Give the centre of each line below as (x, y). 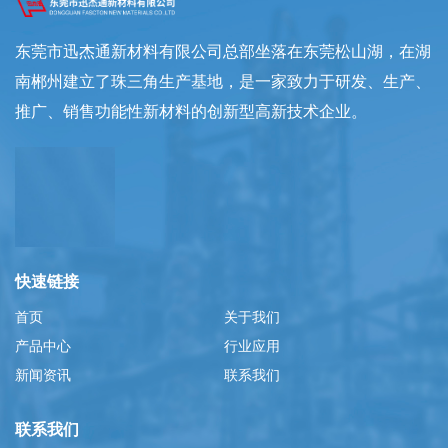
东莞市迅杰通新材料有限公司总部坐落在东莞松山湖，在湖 (223, 51)
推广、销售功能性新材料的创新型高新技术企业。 (191, 111)
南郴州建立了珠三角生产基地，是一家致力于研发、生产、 (223, 81)
